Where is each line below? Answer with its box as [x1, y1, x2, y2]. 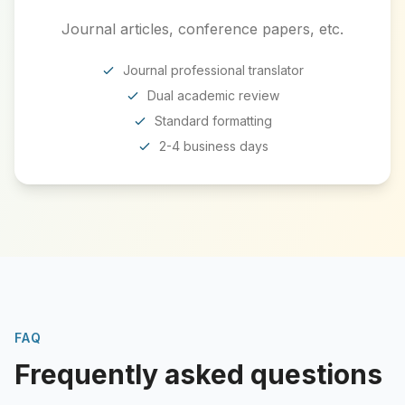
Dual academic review [147, 87, 279, 103]
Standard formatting [155, 112, 272, 128]
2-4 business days [158, 137, 268, 154]
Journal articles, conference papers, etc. [61, 19, 344, 38]
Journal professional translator [123, 61, 304, 78]
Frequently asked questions [14, 357, 382, 391]
